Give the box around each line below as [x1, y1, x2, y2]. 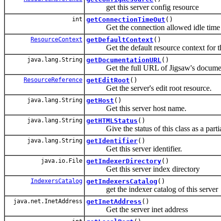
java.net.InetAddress [10, 197, 82, 205]
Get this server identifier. [86, 144, 182, 153]
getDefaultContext [86, 36, 153, 43]
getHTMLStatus [86, 116, 138, 124]
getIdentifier [86, 137, 138, 145]
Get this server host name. [86, 104, 186, 112]
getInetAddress [86, 197, 142, 205]
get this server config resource [86, 2, 199, 11]
